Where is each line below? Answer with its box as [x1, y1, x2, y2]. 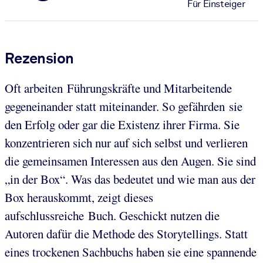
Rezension [5, 49, 74, 67]
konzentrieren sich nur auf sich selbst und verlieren [5, 134, 248, 151]
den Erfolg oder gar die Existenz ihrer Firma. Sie [5, 116, 240, 133]
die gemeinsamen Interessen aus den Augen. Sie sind [5, 152, 256, 169]
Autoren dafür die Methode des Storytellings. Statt [5, 225, 248, 242]
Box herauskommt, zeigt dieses [5, 188, 153, 205]
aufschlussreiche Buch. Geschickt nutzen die [5, 207, 220, 224]
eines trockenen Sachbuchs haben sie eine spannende [5, 243, 257, 260]
